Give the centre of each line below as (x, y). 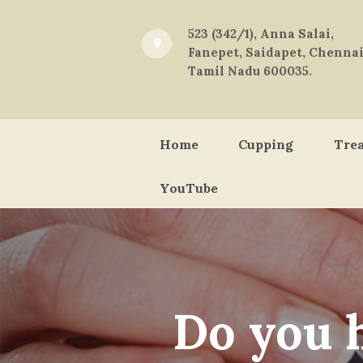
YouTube (188, 188)
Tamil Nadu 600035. (250, 71)
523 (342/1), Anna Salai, (261, 34)
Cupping (266, 144)
